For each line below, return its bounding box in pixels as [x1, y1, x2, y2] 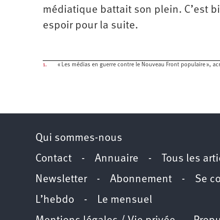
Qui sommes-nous [35, 132, 122, 144]
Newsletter [35, 173, 87, 185]
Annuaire [95, 153, 138, 165]
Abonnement [110, 173, 172, 185]
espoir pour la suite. [43, 20, 140, 31]
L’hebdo [35, 194, 74, 206]
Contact [35, 153, 72, 165]
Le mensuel [97, 194, 152, 206]
